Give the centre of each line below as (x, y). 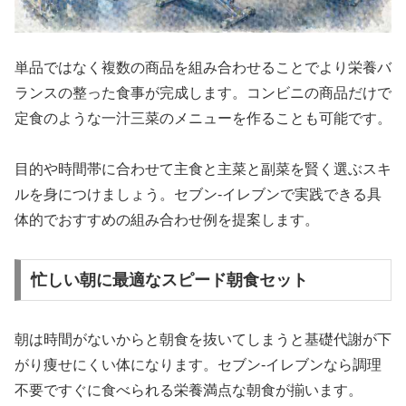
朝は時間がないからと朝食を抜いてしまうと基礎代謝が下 (203, 340)
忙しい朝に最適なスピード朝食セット (169, 280)
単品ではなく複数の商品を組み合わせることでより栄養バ (203, 67)
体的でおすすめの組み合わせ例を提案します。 (167, 220)
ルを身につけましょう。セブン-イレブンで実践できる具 (198, 195)
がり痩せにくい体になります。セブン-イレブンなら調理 (198, 365)
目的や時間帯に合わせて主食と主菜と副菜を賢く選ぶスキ (203, 169)
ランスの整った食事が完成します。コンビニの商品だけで (203, 92)
